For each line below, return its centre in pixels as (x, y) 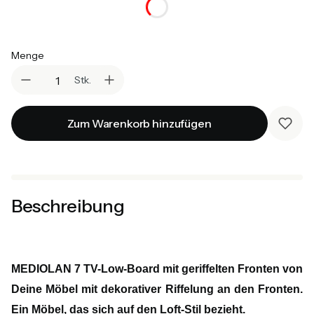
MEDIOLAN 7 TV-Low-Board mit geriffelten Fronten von (157, 269)
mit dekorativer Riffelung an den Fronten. (192, 289)
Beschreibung (68, 206)
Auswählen (56, 23)
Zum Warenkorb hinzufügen (139, 124)
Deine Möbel (47, 289)
